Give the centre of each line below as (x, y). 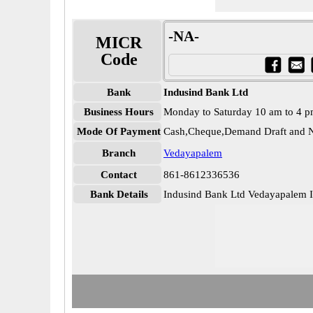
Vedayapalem (193, 153)
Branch (119, 153)
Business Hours (119, 112)
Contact (119, 175)
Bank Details (119, 194)
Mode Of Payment (119, 131)
